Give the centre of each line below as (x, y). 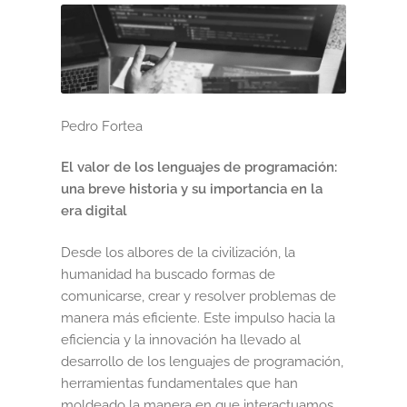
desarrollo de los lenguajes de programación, (203, 361)
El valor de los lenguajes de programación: (199, 168)
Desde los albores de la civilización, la (179, 252)
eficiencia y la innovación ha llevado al (181, 339)
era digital (94, 211)
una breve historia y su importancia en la (192, 189)
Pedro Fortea (102, 127)
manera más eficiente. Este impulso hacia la (199, 318)
